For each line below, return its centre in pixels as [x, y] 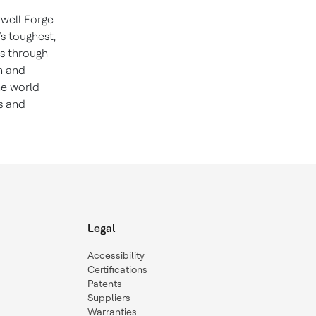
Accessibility [116, 256]
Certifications [117, 270]
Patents [105, 284]
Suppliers [109, 298]
